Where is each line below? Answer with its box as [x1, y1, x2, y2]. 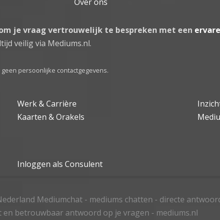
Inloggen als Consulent [17, 158, 103, 169]
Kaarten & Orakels [17, 111, 85, 122]
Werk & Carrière [17, 98, 77, 109]
